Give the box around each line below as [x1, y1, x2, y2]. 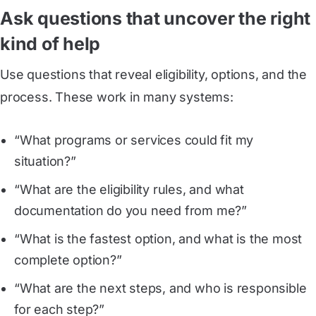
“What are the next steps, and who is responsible [14, 281, 307, 296]
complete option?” [14, 253, 122, 267]
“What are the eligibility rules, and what [14, 182, 244, 197]
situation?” [14, 154, 76, 169]
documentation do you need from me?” [14, 203, 247, 218]
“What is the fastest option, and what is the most [14, 231, 303, 246]
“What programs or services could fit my [14, 133, 254, 147]
